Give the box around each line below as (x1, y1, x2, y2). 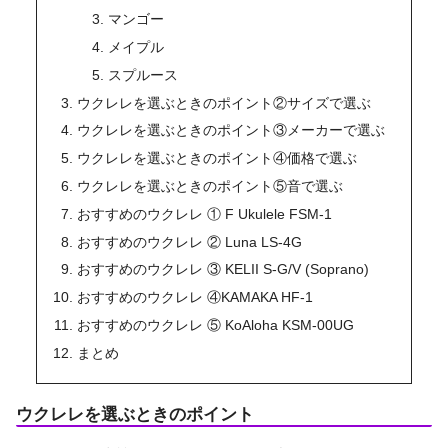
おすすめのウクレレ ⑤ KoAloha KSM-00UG (77, 316, 355, 333)
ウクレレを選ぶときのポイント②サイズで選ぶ (77, 94, 372, 111)
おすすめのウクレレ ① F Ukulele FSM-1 (77, 205, 333, 222)
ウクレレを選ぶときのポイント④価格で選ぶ (77, 150, 358, 167)
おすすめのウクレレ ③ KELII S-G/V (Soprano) (77, 261, 370, 278)
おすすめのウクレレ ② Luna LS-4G (77, 233, 303, 250)
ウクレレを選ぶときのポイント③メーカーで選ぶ (77, 122, 386, 139)
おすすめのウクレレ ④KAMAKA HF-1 (77, 289, 314, 306)
